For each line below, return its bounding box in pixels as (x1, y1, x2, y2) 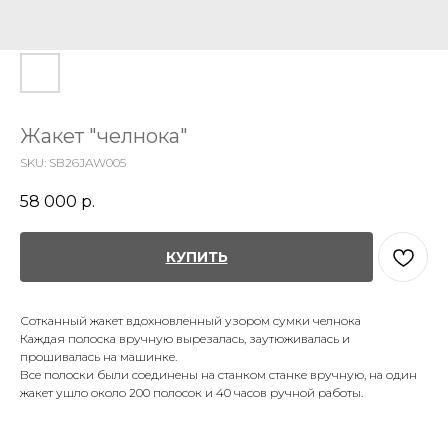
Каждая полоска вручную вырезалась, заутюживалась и (20, 331, 350, 347)
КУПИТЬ (165, 248, 228, 267)
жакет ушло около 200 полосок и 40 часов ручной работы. (20, 385, 363, 401)
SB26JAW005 (49, 155, 126, 170)
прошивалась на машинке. (20, 349, 177, 365)
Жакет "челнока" (20, 124, 188, 148)
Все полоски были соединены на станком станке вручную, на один (20, 367, 417, 383)
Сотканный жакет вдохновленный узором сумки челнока (20, 313, 361, 329)
